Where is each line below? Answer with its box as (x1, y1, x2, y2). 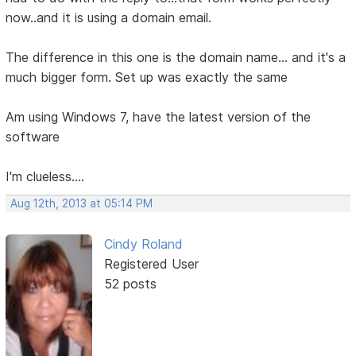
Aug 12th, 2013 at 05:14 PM (10, 197, 153, 211)
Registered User (103, 256, 199, 273)
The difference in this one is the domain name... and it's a (6, 49, 346, 66)
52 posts (103, 276, 157, 292)
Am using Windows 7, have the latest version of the (6, 109, 311, 126)
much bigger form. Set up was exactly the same (6, 69, 288, 86)
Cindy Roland (103, 236, 183, 253)
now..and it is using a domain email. (6, 10, 212, 26)
